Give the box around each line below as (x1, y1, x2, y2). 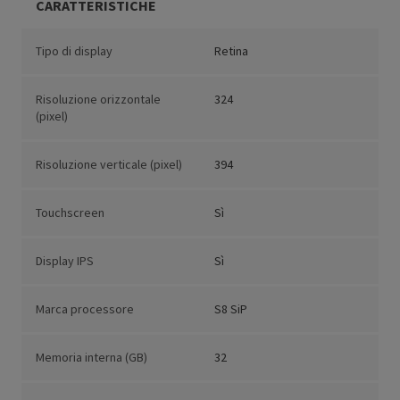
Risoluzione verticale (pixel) (36, 156, 182, 173)
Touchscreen (36, 204, 104, 221)
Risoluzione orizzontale (36, 91, 161, 108)
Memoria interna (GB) (36, 349, 147, 366)
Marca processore (36, 301, 134, 318)
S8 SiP (214, 301, 247, 318)
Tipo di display (36, 43, 112, 60)
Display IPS (36, 253, 94, 270)
